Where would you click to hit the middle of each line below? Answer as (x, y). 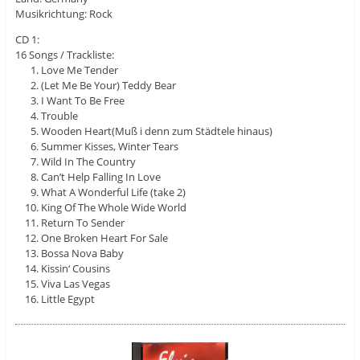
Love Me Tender (80, 70)
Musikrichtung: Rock (63, 13)
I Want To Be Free (83, 100)
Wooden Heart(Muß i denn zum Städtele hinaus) (157, 131)
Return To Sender (83, 222)
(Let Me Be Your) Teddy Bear (109, 85)
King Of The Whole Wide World (114, 207)
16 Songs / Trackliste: (64, 54)
